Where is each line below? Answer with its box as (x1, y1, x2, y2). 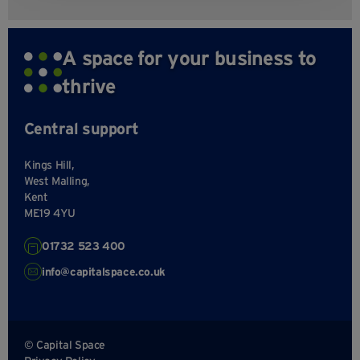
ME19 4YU (24, 207, 76, 220)
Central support (24, 120, 139, 138)
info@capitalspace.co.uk (42, 265, 166, 279)
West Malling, (24, 174, 90, 188)
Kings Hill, (24, 158, 75, 172)
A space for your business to (62, 47, 317, 70)
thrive (62, 75, 116, 98)
